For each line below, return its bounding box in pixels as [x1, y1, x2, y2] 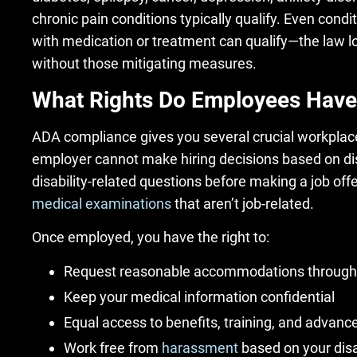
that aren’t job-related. [171, 194, 314, 212]
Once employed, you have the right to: [32, 229, 269, 246]
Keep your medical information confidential [64, 288, 335, 305]
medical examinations [32, 194, 171, 212]
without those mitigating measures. [32, 55, 257, 73]
